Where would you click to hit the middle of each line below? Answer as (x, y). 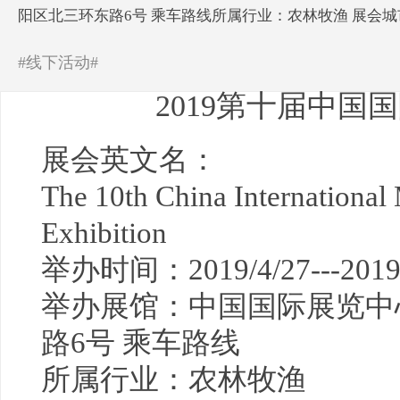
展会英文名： (129, 160)
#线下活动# (58, 62)
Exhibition (104, 233)
